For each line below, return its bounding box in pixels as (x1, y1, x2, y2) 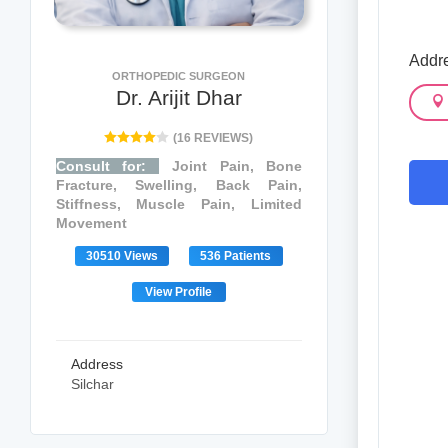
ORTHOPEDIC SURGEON (112, 70, 246, 82)
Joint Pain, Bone (159, 158, 303, 174)
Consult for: (55, 158, 159, 174)
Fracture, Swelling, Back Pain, (55, 177, 303, 193)
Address (70, 356, 123, 372)
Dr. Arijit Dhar (115, 86, 242, 109)
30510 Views (85, 249, 158, 263)
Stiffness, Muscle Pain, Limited (55, 196, 303, 212)
